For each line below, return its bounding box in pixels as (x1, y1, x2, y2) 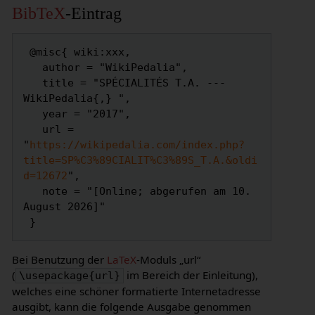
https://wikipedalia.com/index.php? (30, 139, 245, 152)
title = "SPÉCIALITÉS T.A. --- (23, 77, 43, 90)
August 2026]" (23, 200, 106, 214)
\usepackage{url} (18, 269, 120, 283)
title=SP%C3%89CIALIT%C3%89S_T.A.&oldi (23, 154, 258, 167)
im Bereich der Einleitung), (123, 268, 258, 283)
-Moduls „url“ (136, 252, 200, 267)
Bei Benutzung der (11, 252, 107, 267)
